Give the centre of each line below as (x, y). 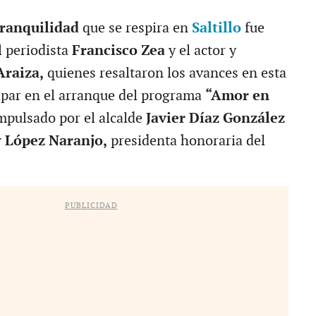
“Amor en (237, 96)
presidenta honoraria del (186, 141)
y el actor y (202, 50)
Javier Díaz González (213, 118)
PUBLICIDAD (91, 205)
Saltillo (218, 28)
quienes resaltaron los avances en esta (165, 73)
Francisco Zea (118, 50)
